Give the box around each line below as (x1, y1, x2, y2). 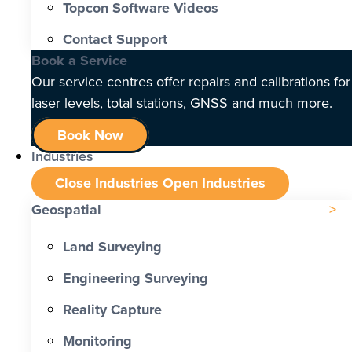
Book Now (57, 125, 123, 146)
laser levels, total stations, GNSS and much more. (31, 92, 332, 113)
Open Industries (163, 173, 266, 194)
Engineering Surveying (63, 268, 208, 289)
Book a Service (31, 49, 127, 71)
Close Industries (55, 173, 159, 194)
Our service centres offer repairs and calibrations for (31, 71, 350, 92)
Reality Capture (63, 299, 162, 321)
